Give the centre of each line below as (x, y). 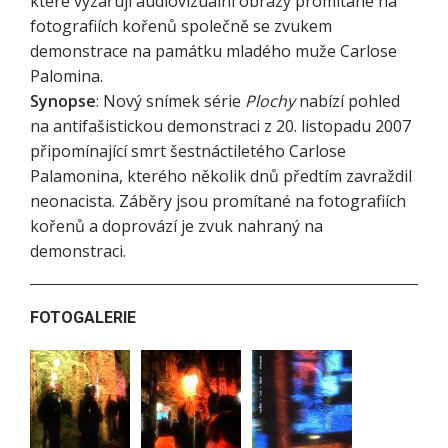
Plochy (272, 101)
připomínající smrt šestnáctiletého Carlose (188, 151)
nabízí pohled (349, 101)
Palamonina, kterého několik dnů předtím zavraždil (221, 176)
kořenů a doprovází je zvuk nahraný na (176, 226)
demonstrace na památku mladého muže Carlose (213, 51)
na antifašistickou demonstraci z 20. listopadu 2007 (220, 126)
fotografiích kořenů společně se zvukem (181, 26)
